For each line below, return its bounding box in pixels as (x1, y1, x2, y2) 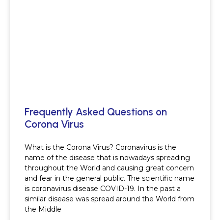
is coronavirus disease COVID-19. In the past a (25, 184, 181, 193)
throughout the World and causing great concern (25, 164, 194, 173)
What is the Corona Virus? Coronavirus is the (25, 143, 176, 152)
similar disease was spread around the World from (25, 194, 194, 204)
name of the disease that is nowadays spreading (25, 153, 190, 163)
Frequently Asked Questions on (25, 106, 167, 118)
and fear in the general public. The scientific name (25, 174, 194, 183)
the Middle (25, 205, 61, 214)
